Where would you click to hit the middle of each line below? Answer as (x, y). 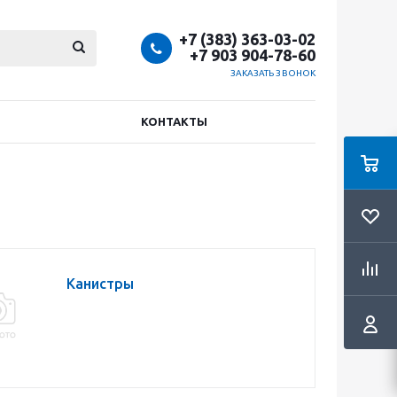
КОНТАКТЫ (174, 121)
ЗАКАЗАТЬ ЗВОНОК (272, 73)
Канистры (100, 284)
